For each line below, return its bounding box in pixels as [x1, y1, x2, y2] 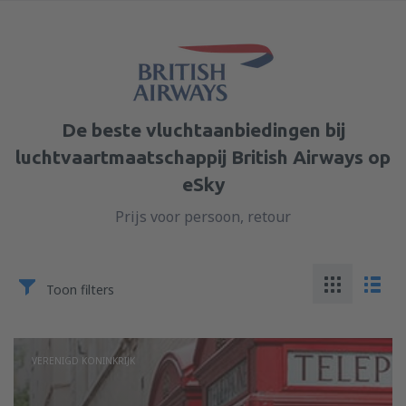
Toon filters [46, 281, 114, 298]
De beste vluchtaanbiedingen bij [61, 119, 345, 140]
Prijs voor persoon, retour [115, 207, 291, 227]
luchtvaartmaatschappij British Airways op [15, 146, 391, 168]
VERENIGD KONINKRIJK [32, 354, 135, 367]
